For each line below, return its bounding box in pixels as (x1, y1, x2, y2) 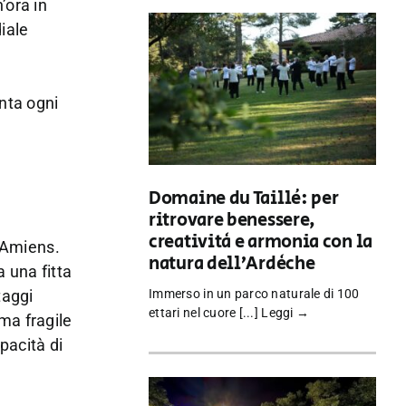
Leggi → (261, 305, 310, 321)
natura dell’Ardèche (149, 251, 315, 278)
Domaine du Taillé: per (149, 186, 339, 213)
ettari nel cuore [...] (149, 305, 262, 321)
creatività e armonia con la (149, 229, 372, 256)
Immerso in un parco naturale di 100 (149, 286, 360, 302)
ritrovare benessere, (149, 208, 316, 235)
